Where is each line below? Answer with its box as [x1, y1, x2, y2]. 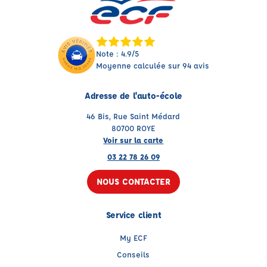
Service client [105, 209, 162, 221]
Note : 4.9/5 [96, 48, 139, 59]
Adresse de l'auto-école [85, 90, 182, 102]
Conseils [117, 249, 150, 260]
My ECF [119, 232, 147, 243]
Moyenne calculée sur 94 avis [96, 60, 210, 71]
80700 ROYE [111, 123, 156, 133]
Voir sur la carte [103, 135, 164, 145]
